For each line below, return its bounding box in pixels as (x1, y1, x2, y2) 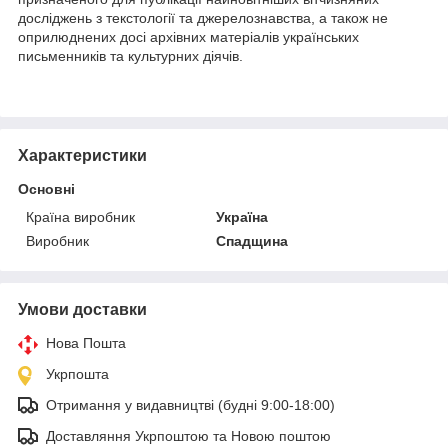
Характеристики (18, 146, 147, 164)
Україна (216, 208, 269, 225)
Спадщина (216, 232, 289, 249)
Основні (18, 180, 75, 197)
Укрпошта (46, 365, 109, 382)
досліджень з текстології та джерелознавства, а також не (18, 9, 388, 26)
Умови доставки (18, 300, 147, 318)
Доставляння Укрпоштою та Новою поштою (46, 427, 331, 444)
